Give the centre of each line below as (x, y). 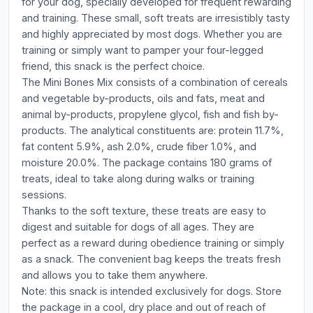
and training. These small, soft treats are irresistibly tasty (156, 18)
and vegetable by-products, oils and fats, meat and (143, 98)
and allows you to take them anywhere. (115, 275)
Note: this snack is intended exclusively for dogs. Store (152, 291)
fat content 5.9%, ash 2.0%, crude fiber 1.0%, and (139, 146)
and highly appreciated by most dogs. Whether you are (152, 34)
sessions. (44, 195)
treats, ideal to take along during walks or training (138, 179)
